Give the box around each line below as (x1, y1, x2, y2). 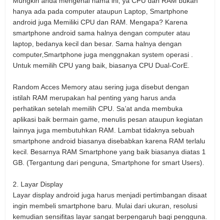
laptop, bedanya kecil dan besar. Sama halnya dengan (13, 40, 182, 48)
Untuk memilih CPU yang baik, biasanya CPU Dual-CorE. (13, 61, 190, 70)
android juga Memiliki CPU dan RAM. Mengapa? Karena (13, 18, 188, 27)
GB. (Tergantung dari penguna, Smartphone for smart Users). (13, 159, 204, 167)
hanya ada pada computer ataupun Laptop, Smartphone (13, 7, 188, 16)
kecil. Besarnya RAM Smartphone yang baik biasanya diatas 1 (13, 148, 206, 156)
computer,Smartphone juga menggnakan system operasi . (13, 51, 193, 59)
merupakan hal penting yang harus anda (50, 94, 176, 102)
